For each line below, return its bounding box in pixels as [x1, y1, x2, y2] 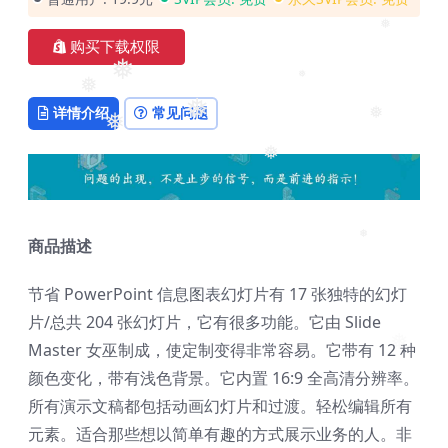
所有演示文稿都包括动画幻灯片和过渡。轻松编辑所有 [28, 395, 412, 418]
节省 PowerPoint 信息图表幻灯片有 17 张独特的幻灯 [28, 283, 407, 306]
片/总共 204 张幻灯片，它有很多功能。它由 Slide [28, 311, 381, 334]
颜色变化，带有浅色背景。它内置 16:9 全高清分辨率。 [28, 367, 419, 390]
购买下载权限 [70, 38, 160, 55]
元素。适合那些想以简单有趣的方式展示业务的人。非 [28, 423, 412, 446]
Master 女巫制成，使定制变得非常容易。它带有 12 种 [28, 339, 416, 362]
